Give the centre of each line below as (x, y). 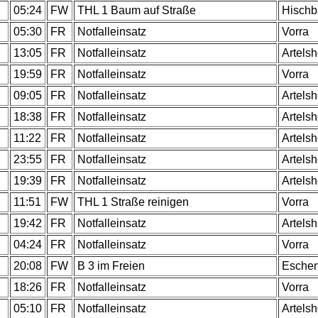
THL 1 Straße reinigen (133, 202)
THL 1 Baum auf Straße (137, 10)
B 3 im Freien (111, 266)
